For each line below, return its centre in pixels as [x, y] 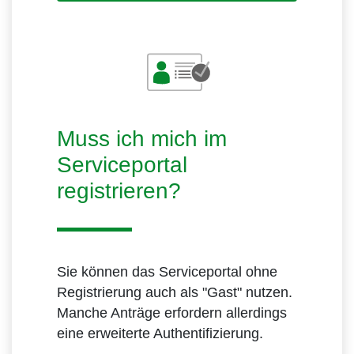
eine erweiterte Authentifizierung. [160, 334]
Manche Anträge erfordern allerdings [172, 313]
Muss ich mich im [142, 139]
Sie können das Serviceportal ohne [167, 272]
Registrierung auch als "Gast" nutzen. [175, 293]
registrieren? [119, 191]
